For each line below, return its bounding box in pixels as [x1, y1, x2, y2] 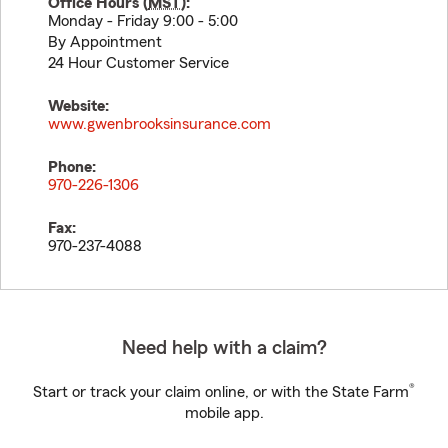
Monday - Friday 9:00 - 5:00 [48, 13, 238, 29]
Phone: [48, 159, 96, 175]
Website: [48, 98, 109, 114]
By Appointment [48, 34, 162, 50]
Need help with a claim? [121, 338, 327, 358]
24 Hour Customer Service [48, 55, 229, 71]
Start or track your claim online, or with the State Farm [33, 384, 409, 400]
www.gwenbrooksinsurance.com [48, 116, 271, 132]
